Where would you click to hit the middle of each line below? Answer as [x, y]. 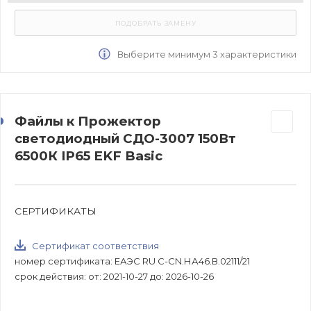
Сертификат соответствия [95, 245]
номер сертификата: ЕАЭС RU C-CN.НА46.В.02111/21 [132, 261]
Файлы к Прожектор [88, 121]
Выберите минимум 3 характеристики [206, 54]
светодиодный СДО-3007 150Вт [125, 138]
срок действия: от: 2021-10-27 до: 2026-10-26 [114, 276]
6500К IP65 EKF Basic [89, 155]
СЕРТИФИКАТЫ [56, 211]
